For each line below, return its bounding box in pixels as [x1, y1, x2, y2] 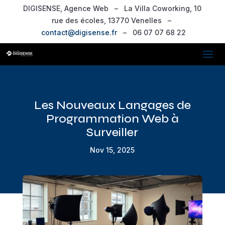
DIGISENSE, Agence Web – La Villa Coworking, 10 [23, 4, 202, 13]
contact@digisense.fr [41, 28, 117, 37]
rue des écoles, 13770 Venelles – [51, 16, 173, 25]
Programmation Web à [46, 111, 179, 126]
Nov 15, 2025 [90, 145, 135, 154]
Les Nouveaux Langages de [34, 97, 191, 113]
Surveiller [86, 125, 139, 140]
